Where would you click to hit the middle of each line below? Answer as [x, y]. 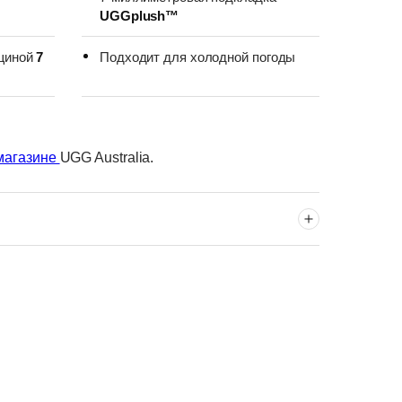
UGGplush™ [140, 16]
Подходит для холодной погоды [198, 57]
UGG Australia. [107, 158]
